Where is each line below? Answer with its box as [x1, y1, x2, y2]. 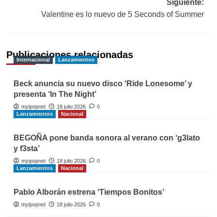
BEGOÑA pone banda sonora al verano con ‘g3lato [13, 134, 200, 142]
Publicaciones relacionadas [6, 49, 133, 61]
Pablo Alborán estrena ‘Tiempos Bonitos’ [13, 188, 164, 197]
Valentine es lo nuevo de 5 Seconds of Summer [41, 10, 204, 19]
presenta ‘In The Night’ [13, 90, 96, 99]
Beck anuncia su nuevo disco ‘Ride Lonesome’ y [13, 79, 192, 88]
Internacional [16, 57, 50, 63]
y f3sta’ [13, 144, 40, 153]
